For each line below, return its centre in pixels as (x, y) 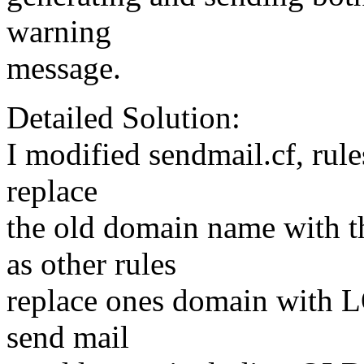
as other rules (91, 264)
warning (59, 32)
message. (64, 68)
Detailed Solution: (123, 118)
